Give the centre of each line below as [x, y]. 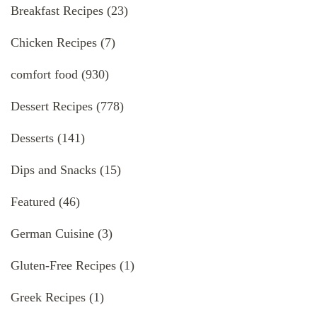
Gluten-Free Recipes [63, 266]
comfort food [44, 75]
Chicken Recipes [54, 43]
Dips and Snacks [53, 170]
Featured [33, 202]
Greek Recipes [48, 298]
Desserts [32, 138]
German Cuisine [52, 234]
